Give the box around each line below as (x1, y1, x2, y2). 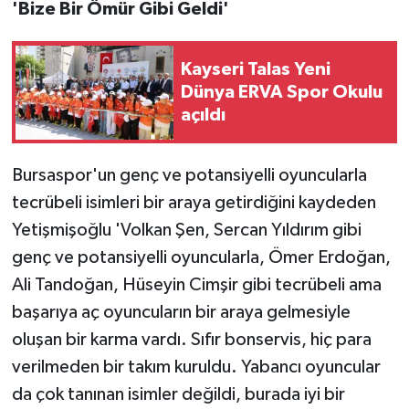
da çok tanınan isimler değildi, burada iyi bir (11, 385, 345, 404)
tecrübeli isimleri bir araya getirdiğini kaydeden (11, 194, 376, 213)
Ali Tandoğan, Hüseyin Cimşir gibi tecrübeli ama (11, 276, 382, 295)
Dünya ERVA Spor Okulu (181, 82, 383, 101)
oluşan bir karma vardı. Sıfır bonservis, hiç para (11, 330, 372, 350)
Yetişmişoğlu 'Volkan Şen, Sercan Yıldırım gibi (11, 221, 362, 240)
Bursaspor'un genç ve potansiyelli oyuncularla (11, 166, 367, 185)
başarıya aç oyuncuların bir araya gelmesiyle (11, 303, 351, 322)
